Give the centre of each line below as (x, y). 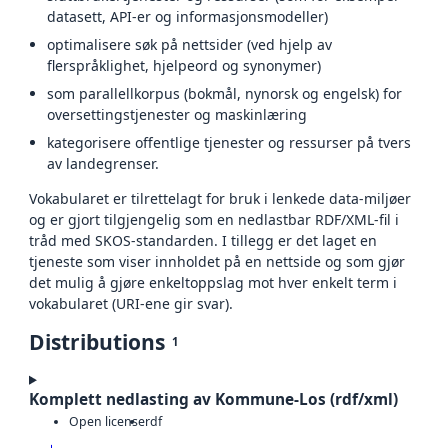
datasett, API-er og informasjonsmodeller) (187, 16)
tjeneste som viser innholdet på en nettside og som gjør (217, 261)
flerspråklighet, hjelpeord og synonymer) (183, 65)
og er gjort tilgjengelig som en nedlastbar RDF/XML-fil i (214, 219)
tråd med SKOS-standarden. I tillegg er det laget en (203, 240)
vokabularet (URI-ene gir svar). (131, 303)
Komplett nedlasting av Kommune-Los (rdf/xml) (213, 399)
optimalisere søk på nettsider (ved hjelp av (189, 44)
